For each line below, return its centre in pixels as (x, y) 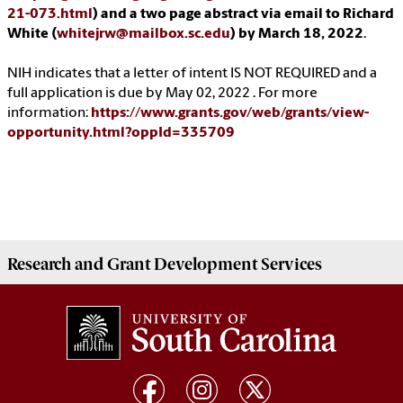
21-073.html (50, 15)
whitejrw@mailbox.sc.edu (143, 35)
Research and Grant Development (132, 265)
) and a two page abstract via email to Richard (243, 15)
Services (290, 265)
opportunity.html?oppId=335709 (121, 134)
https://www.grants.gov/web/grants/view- (230, 114)
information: (49, 114)
